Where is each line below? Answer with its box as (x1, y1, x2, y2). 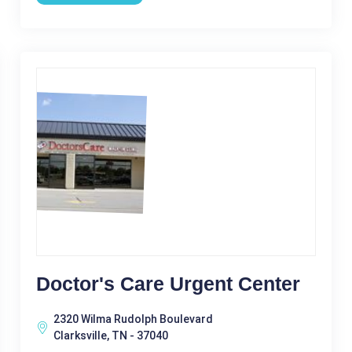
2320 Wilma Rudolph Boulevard (53, 313, 213, 325)
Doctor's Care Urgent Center (35, 273, 300, 295)
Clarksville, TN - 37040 (53, 329, 168, 342)
